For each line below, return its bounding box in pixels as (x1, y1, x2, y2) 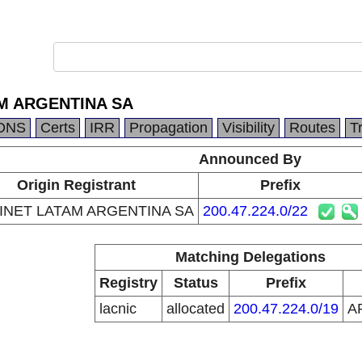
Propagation (129, 120, 208, 136)
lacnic (99, 301, 137, 317)
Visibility (222, 120, 275, 136)
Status (173, 275, 218, 291)
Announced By (199, 151, 301, 167)
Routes (289, 120, 335, 136)
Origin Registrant (17, 177, 136, 193)
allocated (166, 301, 225, 317)
